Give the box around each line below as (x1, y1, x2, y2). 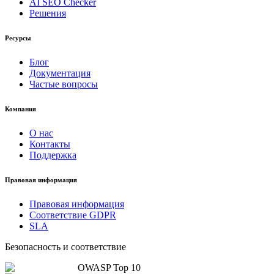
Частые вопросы (29, 79, 98, 90)
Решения (29, 8, 66, 19)
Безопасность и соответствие (5, 242, 126, 253)
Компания (5, 105, 36, 113)
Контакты (29, 139, 70, 150)
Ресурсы (5, 34, 31, 42)
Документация (29, 68, 91, 79)
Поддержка (29, 150, 76, 161)
